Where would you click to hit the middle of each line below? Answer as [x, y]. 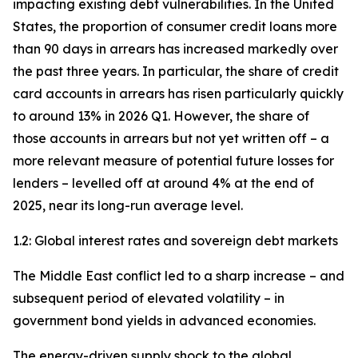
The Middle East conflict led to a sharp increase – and [179, 275]
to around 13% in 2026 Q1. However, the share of [161, 115]
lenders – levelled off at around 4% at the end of [163, 183]
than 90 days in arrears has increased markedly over [175, 48]
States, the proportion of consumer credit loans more [175, 26]
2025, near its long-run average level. [128, 205]
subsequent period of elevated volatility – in [149, 298]
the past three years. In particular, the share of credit [176, 71]
